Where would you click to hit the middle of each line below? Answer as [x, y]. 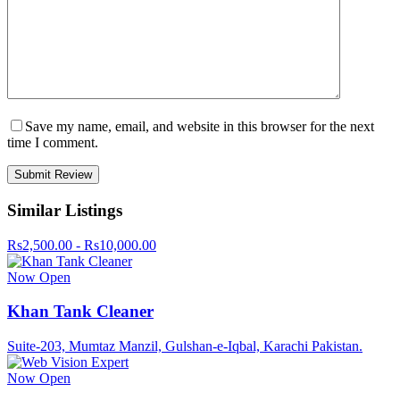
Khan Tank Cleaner [80, 312]
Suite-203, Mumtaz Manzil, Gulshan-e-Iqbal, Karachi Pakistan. [185, 346]
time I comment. [53, 143]
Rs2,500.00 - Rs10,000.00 [82, 245]
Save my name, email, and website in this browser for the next [200, 127]
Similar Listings [65, 211]
